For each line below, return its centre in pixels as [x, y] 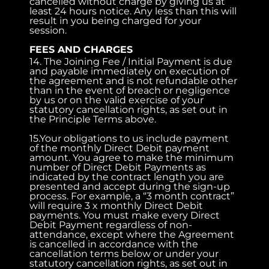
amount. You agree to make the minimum [132, 157]
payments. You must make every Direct [125, 215]
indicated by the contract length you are [127, 177]
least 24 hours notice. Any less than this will [133, 11]
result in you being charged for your [116, 20]
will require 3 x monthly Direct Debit [116, 205]
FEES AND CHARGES [81, 49]
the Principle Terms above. [93, 119]
